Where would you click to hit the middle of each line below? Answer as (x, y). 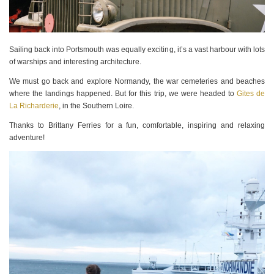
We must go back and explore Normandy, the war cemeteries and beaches (137, 81)
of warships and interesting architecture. (76, 61)
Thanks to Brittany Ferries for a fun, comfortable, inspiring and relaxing (137, 125)
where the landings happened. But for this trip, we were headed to (123, 93)
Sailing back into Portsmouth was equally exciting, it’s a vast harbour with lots (137, 49)
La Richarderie (34, 106)
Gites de (251, 93)
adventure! (27, 137)
